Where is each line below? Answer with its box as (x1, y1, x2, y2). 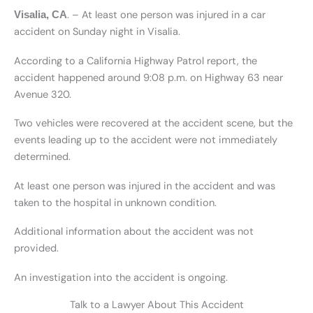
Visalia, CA (14, 9, 67, 21)
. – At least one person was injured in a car (67, 8, 265, 22)
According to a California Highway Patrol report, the (14, 54, 257, 68)
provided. (14, 242, 59, 256)
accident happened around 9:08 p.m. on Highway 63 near (14, 71, 283, 85)
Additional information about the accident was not (14, 225, 254, 239)
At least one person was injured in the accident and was (14, 179, 275, 193)
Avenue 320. (14, 87, 71, 101)
